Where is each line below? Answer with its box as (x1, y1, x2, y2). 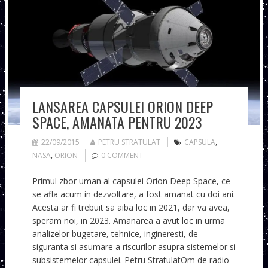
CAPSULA (184, 137, 215, 148)
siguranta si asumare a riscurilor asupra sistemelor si (32, 241, 236, 253)
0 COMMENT (100, 150, 143, 161)
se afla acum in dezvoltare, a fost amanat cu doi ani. (32, 188, 235, 200)
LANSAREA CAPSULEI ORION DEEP (32, 96, 213, 118)
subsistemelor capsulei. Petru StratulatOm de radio (32, 254, 229, 266)
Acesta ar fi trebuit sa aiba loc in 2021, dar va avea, (32, 202, 230, 214)
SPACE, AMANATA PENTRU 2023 (32, 111, 202, 133)
